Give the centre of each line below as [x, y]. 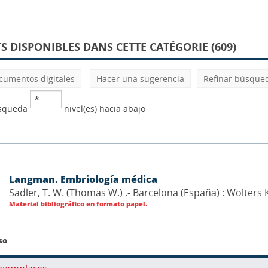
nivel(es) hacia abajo [103, 109]
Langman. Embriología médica [83, 179]
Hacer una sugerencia [140, 79]
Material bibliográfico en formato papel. [78, 203]
